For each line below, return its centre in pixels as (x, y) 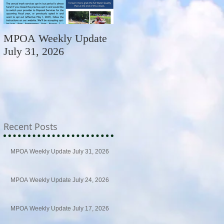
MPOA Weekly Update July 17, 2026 (60, 208)
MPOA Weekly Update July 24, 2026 (60, 180)
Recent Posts (30, 126)
